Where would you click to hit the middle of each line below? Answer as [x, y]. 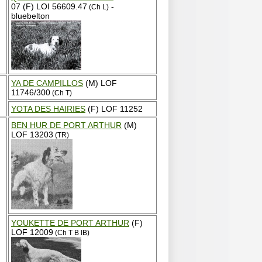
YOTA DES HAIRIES [48, 109]
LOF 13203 [32, 135]
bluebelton [30, 16]
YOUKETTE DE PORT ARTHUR [70, 223]
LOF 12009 [32, 232]
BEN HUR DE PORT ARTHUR [66, 125]
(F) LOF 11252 [114, 109]
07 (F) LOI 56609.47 [49, 6]
